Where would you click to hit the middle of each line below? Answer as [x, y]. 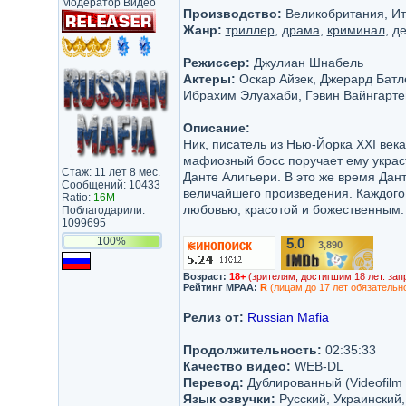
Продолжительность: [252, 350]
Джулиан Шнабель [306, 63]
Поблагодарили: [103, 210]
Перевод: [213, 382]
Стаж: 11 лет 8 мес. [111, 172]
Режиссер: [216, 63]
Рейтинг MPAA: [220, 287]
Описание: [216, 128]
